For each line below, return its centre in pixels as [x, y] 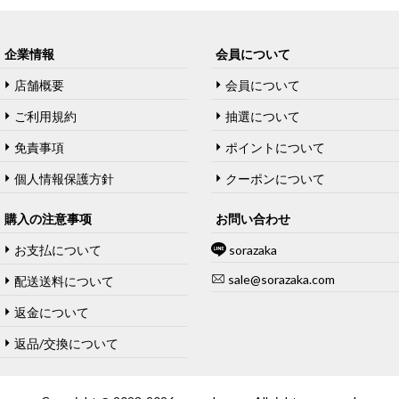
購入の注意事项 [48, 219]
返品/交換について [66, 344]
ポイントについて [276, 148]
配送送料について [64, 281]
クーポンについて [276, 179]
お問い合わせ [253, 219]
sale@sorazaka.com [281, 280]
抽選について [263, 117]
